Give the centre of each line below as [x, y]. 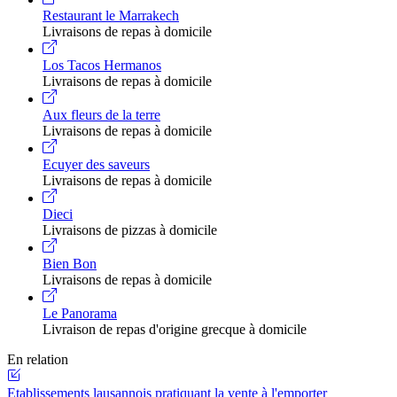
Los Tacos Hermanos [102, 65]
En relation [38, 359]
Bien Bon [70, 263]
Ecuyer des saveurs [96, 164]
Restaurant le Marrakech [111, 15]
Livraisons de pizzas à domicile [130, 230]
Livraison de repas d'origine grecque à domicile [175, 329]
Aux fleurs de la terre [101, 114]
